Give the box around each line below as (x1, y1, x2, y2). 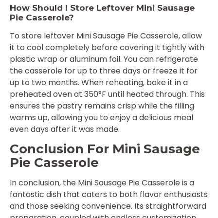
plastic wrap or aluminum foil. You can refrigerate (10, 53, 198, 65)
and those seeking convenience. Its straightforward (10, 200, 206, 212)
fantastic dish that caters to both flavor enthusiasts (10, 189, 208, 200)
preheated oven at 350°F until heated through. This (10, 88, 205, 100)
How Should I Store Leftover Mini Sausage (10, 2, 195, 13)
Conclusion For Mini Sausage (10, 141, 200, 157)
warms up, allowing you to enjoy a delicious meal (10, 111, 193, 123)
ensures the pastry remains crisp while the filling (10, 100, 194, 111)
